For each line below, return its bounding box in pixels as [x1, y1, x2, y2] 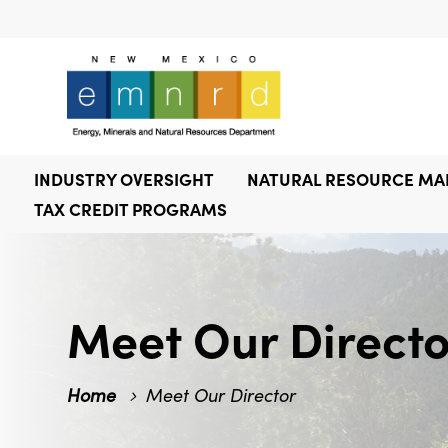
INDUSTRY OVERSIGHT [33, 166, 214, 191]
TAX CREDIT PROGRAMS [33, 196, 227, 221]
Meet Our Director [146, 382, 297, 408]
